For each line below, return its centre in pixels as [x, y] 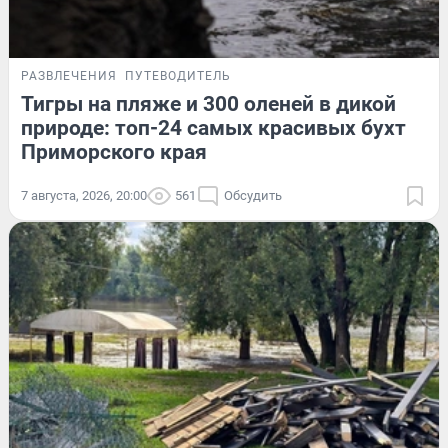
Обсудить [253, 195]
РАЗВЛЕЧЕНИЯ [69, 75]
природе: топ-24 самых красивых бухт [213, 127]
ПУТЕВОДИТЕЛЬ [178, 75]
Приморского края [114, 151]
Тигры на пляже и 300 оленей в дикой [208, 103]
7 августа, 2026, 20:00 [84, 195]
